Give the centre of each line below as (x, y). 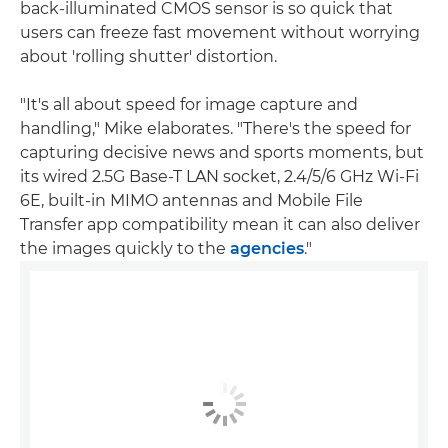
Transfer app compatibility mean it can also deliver (220, 225)
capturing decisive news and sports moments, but (222, 153)
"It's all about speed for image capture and (189, 105)
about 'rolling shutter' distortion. (148, 57)
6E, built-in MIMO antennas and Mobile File (191, 201)
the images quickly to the (125, 249)
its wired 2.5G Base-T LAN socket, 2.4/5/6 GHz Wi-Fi (219, 177)
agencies (267, 249)
